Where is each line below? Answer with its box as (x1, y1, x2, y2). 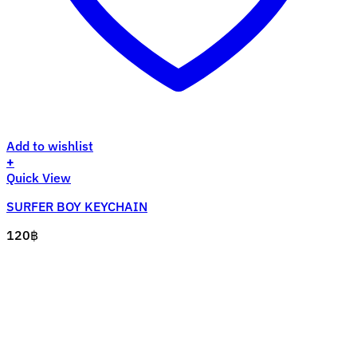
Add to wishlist (6, 138, 93, 155)
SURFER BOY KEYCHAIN (6, 198, 147, 215)
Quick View (6, 170, 71, 186)
